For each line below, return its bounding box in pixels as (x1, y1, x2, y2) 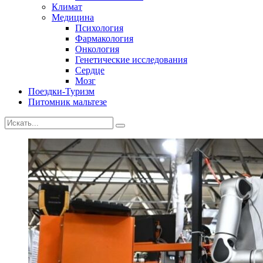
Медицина (52, 12, 94, 22)
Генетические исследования (75, 54, 187, 65)
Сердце (75, 65, 104, 75)
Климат (52, 1, 82, 12)
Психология (75, 22, 123, 33)
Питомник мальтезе (28, 96, 107, 107)
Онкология (75, 43, 119, 54)
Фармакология (75, 33, 133, 43)
